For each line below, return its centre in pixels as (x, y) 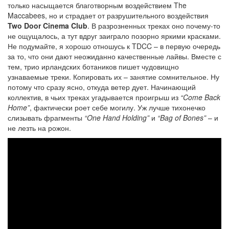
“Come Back (200, 97)
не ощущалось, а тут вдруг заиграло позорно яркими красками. (114, 36)
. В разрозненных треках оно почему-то (154, 25)
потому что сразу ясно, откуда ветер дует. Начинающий (102, 87)
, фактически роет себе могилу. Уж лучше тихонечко (118, 107)
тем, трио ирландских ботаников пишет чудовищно (93, 66)
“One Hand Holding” (117, 117)
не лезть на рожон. (39, 128)
